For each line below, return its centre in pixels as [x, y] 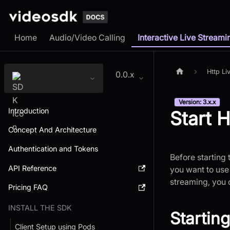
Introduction [28, 111]
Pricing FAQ [28, 187]
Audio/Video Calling [87, 37]
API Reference [32, 168]
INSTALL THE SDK [40, 207]
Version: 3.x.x [197, 102]
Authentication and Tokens [53, 149]
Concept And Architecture [52, 130]
